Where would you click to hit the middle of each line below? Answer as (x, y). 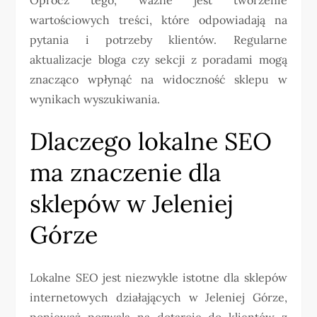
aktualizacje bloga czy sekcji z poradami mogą (158, 59)
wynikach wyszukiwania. (95, 99)
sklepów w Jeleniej (132, 203)
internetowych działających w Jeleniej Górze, (158, 297)
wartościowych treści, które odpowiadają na (158, 19)
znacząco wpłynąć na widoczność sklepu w (158, 79)
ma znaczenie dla (126, 172)
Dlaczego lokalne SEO (151, 141)
